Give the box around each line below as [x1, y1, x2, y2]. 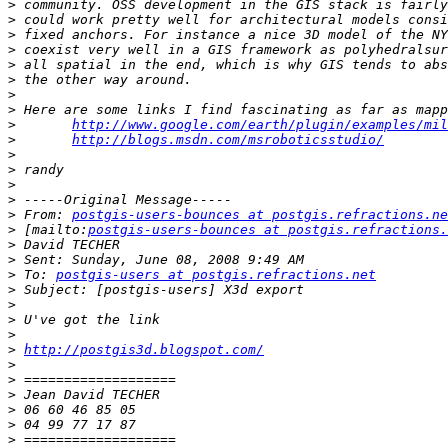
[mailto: [16, 222, 88, 238]
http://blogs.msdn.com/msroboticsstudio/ [72, 132, 384, 148]
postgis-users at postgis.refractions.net [56, 267, 376, 283]
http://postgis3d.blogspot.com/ [24, 342, 264, 358]
